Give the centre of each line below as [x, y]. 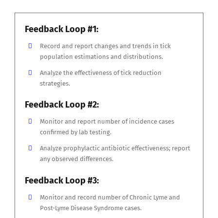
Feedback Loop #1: [62, 29]
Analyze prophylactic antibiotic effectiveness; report [115, 148]
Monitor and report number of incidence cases [107, 122]
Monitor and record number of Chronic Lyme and [110, 198]
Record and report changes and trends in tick [106, 46]
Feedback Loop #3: [62, 181]
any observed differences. [77, 159]
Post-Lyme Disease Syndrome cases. [91, 208]
